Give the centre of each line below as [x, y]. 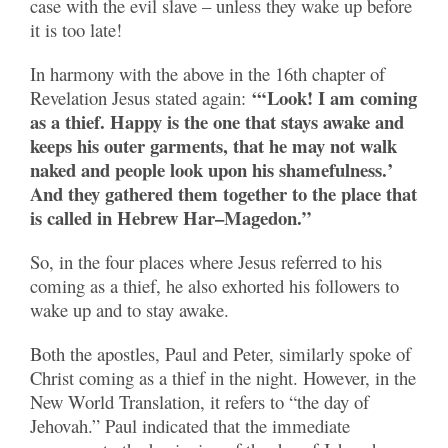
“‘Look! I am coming [334, 97]
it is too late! [76, 29]
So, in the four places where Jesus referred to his [206, 261]
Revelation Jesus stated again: [141, 97]
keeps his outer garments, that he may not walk [213, 145]
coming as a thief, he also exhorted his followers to [214, 285]
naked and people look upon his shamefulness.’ [211, 169]
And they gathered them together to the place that [223, 193]
